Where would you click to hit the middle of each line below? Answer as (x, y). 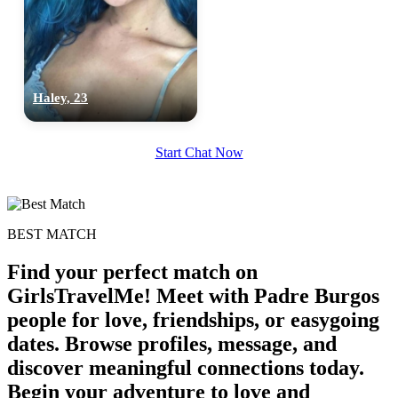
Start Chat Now (199, 152)
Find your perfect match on (132, 271)
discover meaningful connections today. (186, 367)
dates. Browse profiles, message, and (172, 343)
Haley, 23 (60, 97)
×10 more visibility (197, 57)
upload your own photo (234, 24)
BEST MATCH (52, 234)
